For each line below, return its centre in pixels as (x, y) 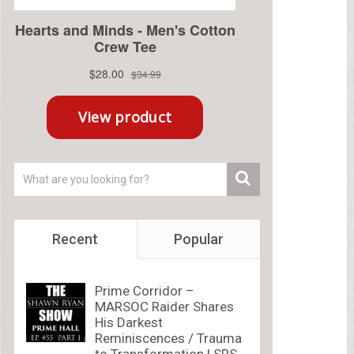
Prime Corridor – (144, 291)
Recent (75, 239)
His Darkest (128, 323)
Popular (198, 239)
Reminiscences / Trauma (168, 339)
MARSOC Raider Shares (164, 307)
